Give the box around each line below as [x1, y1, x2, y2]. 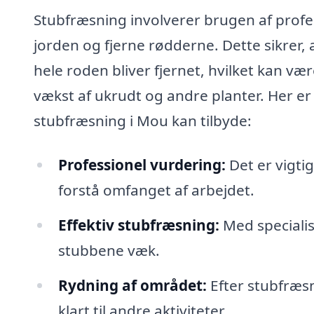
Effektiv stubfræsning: [57, 215, 219, 235]
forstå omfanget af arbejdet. [57, 180, 254, 200]
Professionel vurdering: [57, 155, 226, 175]
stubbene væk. [57, 240, 160, 261]
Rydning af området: [57, 275, 207, 295]
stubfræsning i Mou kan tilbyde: [34, 110, 252, 130]
